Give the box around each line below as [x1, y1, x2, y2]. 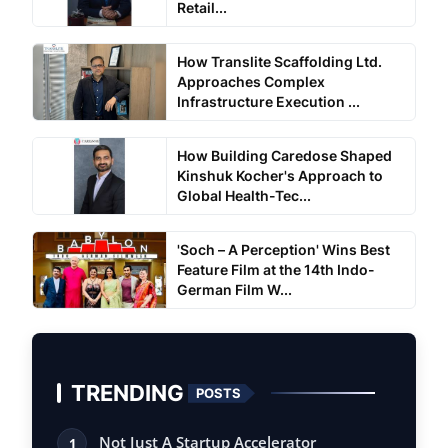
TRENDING [71, 379, 184, 407]
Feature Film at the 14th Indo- [176, 261, 375, 279]
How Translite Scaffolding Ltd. [176, 53, 382, 71]
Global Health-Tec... [176, 187, 312, 205]
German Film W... [176, 281, 292, 299]
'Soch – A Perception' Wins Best [176, 241, 390, 259]
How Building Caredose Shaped [176, 147, 392, 165]
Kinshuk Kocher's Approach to [176, 167, 383, 185]
